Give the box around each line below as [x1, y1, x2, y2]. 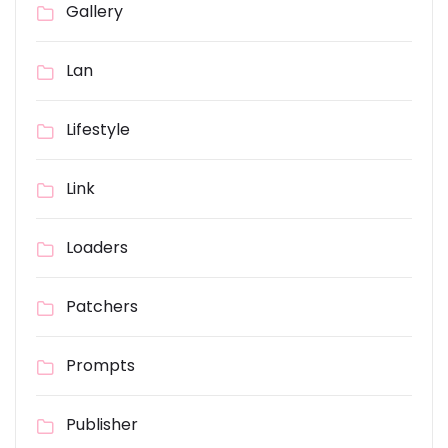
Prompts [66, 354, 135, 378]
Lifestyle [66, 118, 130, 142]
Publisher [66, 413, 138, 437]
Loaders [66, 236, 128, 260]
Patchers [66, 295, 138, 319]
